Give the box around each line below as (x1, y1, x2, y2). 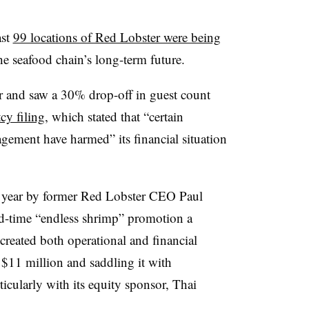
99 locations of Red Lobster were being (12, 28, 221, 46)
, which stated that (44, 107, 143, 125)
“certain (143, 107, 183, 125)
